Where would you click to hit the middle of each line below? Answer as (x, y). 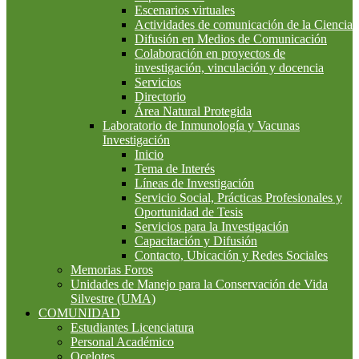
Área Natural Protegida (193, 111)
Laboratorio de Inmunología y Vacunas (201, 125)
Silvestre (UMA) (113, 298)
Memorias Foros (112, 269)
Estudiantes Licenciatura (132, 327)
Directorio (160, 96)
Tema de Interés (175, 168)
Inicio (149, 154)
